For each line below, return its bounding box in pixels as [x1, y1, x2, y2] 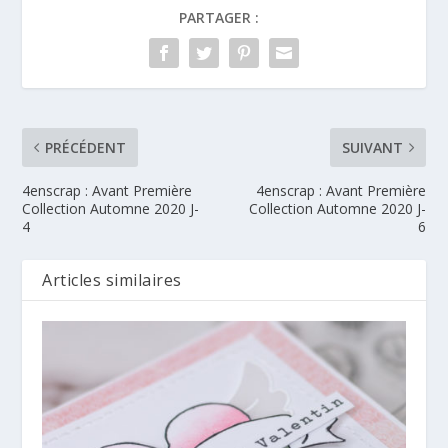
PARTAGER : [179, 7, 259, 27]
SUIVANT [341, 137, 403, 157]
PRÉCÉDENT [45, 137, 127, 157]
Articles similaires [42, 268, 182, 291]
